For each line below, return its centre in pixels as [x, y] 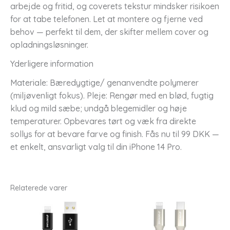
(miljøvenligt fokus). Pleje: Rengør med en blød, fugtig [112, 95]
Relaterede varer [39, 188]
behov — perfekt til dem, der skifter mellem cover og [109, 32]
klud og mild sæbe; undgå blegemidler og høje [99, 108]
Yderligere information [52, 63]
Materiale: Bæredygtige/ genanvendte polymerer [104, 82]
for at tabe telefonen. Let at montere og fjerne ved [107, 19]
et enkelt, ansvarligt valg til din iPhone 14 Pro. [96, 147]
